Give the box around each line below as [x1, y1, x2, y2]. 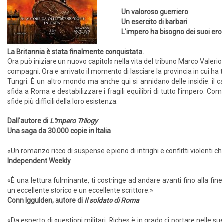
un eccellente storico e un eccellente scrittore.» [7, 186, 153, 194]
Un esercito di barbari [121, 18, 187, 26]
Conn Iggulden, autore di [7, 196, 84, 204]
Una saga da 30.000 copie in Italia [7, 127, 111, 135]
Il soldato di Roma [84, 196, 139, 204]
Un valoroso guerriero [121, 8, 188, 16]
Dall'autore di [7, 117, 50, 125]
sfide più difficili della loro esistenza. [7, 97, 118, 105]
